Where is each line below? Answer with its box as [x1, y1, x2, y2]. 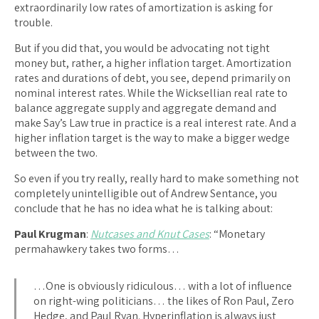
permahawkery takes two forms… [14, 241, 179, 256]
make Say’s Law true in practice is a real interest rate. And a [14, 115, 296, 130]
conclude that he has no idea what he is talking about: [14, 200, 273, 216]
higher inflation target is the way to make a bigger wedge [14, 130, 290, 145]
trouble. [14, 14, 53, 30]
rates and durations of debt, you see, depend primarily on [14, 70, 291, 85]
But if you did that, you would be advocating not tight [14, 40, 270, 56]
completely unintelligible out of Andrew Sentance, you [14, 185, 277, 201]
